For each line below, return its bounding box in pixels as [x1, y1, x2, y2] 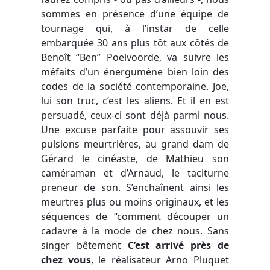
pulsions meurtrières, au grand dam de [41, 137, 229, 151]
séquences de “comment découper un [41, 209, 229, 223]
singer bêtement [41, 238, 128, 252]
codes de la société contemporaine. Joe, [41, 79, 229, 93]
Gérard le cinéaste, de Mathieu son [41, 151, 229, 165]
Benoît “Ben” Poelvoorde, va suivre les [41, 50, 229, 64]
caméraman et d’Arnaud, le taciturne [41, 166, 229, 180]
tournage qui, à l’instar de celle [41, 21, 229, 35]
